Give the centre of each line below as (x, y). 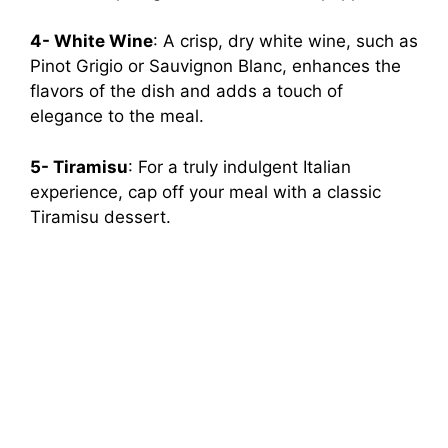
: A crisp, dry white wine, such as (285, 41)
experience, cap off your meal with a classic (205, 191)
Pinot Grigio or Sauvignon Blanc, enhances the (215, 66)
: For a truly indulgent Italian (239, 166)
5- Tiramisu (79, 166)
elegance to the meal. (117, 116)
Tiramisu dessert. (100, 216)
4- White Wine (91, 41)
